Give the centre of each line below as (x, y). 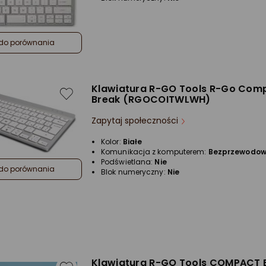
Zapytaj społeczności (135, 121)
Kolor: (112, 142)
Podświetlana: (128, 162)
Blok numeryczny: (134, 172)
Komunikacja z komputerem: (155, 152)
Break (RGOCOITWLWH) (151, 99)
